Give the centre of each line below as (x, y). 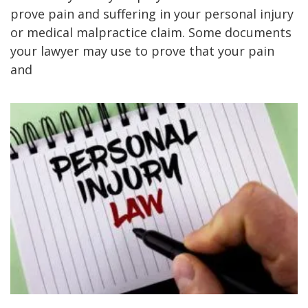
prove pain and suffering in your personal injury (152, 13)
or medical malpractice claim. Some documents (151, 32)
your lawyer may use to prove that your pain (142, 51)
